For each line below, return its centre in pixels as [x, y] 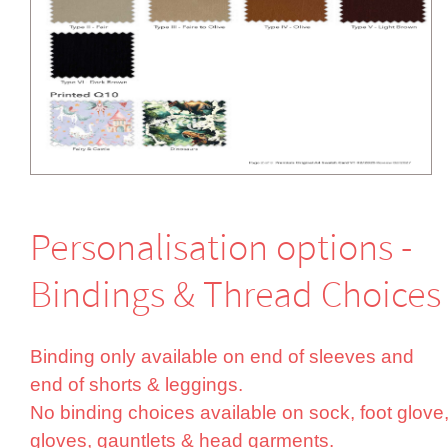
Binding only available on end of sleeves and [222, 356]
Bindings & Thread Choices [235, 295]
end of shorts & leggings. [136, 384]
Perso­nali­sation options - [221, 248]
